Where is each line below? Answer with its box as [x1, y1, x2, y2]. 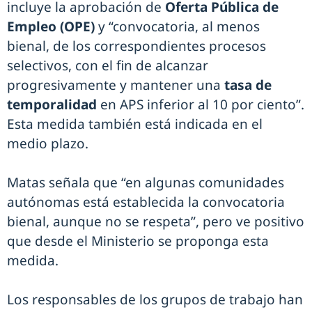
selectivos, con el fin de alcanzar [7, 56, 208, 75]
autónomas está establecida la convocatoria [7, 193, 285, 212]
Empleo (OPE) [7, 17, 98, 36]
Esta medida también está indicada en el [7, 115, 263, 134]
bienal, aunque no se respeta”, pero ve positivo [7, 212, 304, 231]
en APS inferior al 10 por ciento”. [100, 95, 304, 114]
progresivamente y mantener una [7, 76, 224, 95]
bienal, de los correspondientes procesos [7, 37, 266, 56]
